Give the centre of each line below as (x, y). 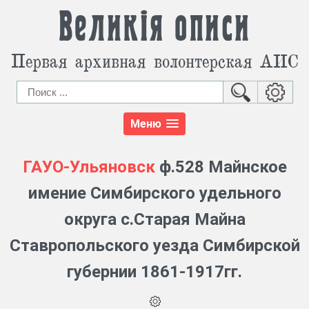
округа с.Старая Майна (154, 220)
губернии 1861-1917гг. (154, 272)
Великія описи (154, 28)
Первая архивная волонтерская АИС (154, 60)
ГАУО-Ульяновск (89, 167)
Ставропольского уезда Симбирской (154, 246)
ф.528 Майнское (221, 167)
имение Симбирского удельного (154, 193)
